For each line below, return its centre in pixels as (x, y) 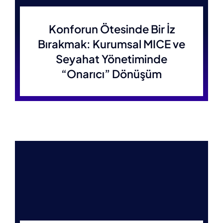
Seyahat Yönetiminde (111, 59)
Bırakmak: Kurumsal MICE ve (111, 44)
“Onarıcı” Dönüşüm (111, 74)
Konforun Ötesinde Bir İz (111, 29)
